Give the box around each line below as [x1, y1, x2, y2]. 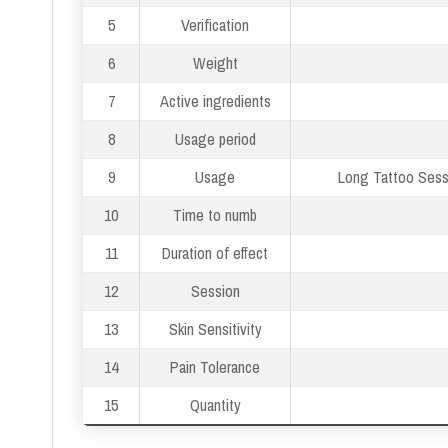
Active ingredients [159, 89, 271, 112]
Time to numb [173, 203, 257, 226]
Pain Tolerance [170, 355, 260, 378]
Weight [192, 51, 238, 74]
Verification [181, 13, 249, 36]
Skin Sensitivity [168, 317, 262, 340]
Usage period [174, 127, 256, 150]
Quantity [189, 393, 241, 416]
